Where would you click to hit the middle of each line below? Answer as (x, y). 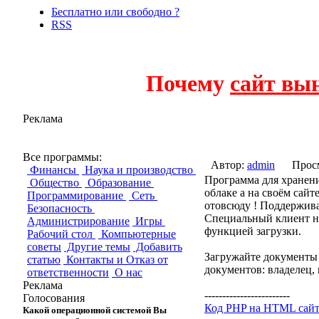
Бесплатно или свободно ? (115, 12)
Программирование (77, 195)
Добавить (158, 246)
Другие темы (97, 246)
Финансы (53, 169)
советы (44, 246)
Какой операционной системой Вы (95, 310)
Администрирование (78, 221)
